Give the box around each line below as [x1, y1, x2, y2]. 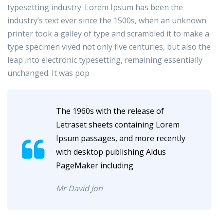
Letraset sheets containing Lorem [56, 119, 180, 130]
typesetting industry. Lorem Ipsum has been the [7, 2, 183, 13]
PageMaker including [56, 160, 133, 171]
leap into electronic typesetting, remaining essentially [7, 54, 202, 66]
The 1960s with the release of [56, 106, 164, 117]
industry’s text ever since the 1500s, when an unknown [7, 15, 206, 26]
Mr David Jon [56, 183, 103, 194]
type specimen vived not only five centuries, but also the [7, 41, 211, 53]
